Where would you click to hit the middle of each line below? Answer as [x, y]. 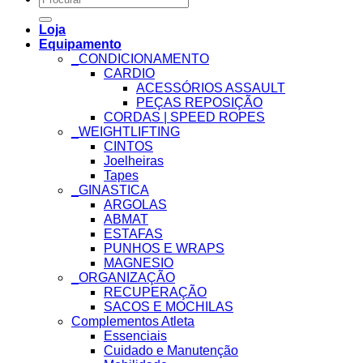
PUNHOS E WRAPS [164, 249]
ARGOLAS [135, 205]
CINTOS [128, 147]
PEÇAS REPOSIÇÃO [199, 103]
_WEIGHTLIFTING [126, 132]
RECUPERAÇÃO [155, 293]
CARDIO [129, 74]
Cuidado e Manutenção [171, 351]
